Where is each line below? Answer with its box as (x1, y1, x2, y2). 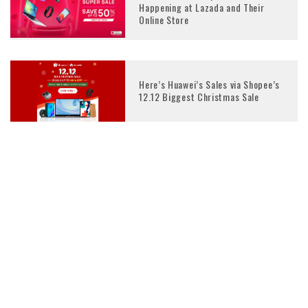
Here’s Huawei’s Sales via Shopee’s (139, 77, 280, 92)
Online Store (139, 12, 189, 27)
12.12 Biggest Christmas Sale (139, 89, 259, 104)
